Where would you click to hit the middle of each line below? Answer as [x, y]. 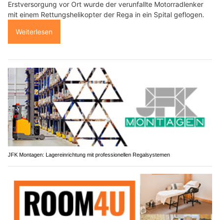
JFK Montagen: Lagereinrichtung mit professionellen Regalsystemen [89, 154]
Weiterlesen [34, 32]
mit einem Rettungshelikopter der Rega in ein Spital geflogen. [106, 15]
